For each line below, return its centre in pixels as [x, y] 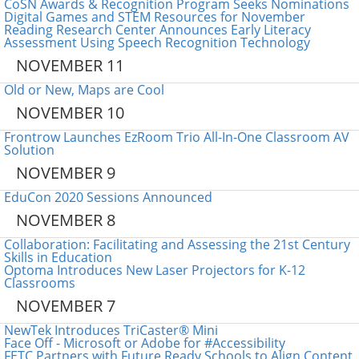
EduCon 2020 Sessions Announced [108, 197]
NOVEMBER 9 [66, 173]
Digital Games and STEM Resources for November [155, 17]
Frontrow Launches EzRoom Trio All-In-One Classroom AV [177, 137]
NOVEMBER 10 [70, 113]
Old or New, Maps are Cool [84, 90]
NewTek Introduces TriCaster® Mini [111, 330]
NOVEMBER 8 [66, 220]
